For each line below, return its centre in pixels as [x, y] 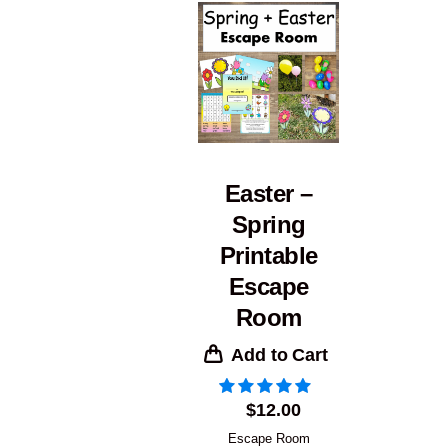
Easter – [269, 193]
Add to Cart [279, 354]
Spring [268, 224]
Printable [268, 255]
